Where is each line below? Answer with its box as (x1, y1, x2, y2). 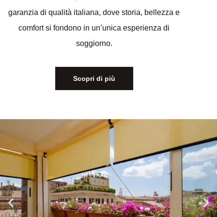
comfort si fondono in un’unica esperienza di (18, 23, 170, 32)
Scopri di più (73, 74, 115, 82)
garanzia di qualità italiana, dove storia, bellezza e (8, 8, 180, 16)
